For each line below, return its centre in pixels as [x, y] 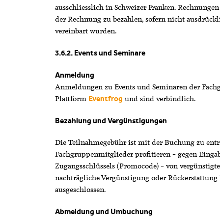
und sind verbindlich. [159, 98]
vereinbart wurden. [86, 31]
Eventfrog [105, 98]
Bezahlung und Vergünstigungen [111, 121]
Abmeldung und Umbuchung [104, 212]
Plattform [71, 98]
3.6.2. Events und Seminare [100, 53]
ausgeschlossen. [80, 190]
